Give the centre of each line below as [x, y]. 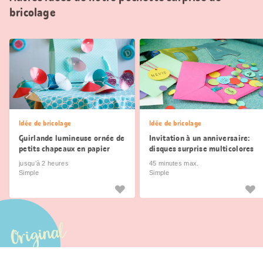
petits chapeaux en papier [65, 149]
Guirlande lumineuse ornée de [72, 138]
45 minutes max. [174, 163]
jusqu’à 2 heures [44, 163]
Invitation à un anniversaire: [200, 138]
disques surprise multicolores [202, 149]
